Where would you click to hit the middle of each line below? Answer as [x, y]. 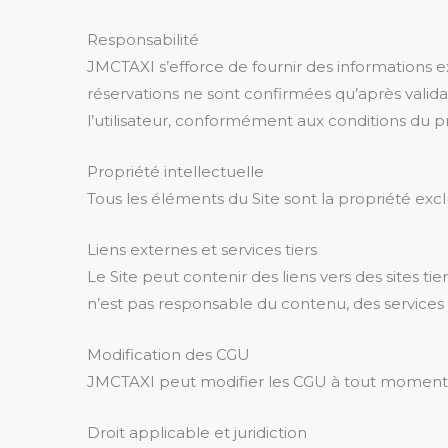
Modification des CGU [168, 354]
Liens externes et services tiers [202, 249]
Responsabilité [143, 39]
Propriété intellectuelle [175, 171]
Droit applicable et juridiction [197, 432]
